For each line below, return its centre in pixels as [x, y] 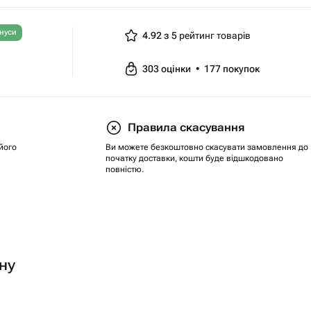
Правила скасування [186, 127]
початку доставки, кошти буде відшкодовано [194, 158]
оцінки [177, 69]
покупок [242, 69]
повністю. [125, 169]
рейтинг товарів [214, 35]
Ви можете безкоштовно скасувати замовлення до [207, 147]
